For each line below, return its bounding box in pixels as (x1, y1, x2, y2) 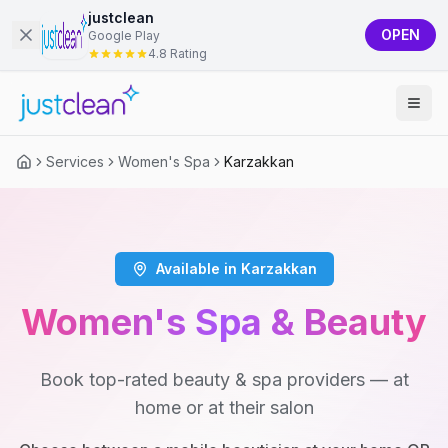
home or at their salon (134, 397, 314, 418)
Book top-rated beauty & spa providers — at (39, 369, 409, 390)
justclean (88, 9, 154, 26)
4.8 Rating (148, 46, 207, 61)
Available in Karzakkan (155, 260, 317, 277)
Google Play (88, 28, 160, 43)
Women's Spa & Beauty (21, 300, 427, 344)
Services (46, 153, 104, 170)
